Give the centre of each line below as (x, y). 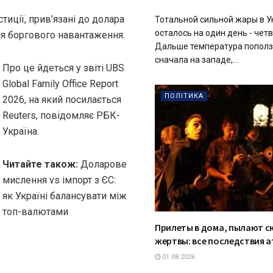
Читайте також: (41, 164)
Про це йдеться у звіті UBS (63, 68)
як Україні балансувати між (65, 196)
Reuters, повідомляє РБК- (61, 115)
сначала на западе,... (197, 60)
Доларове (104, 164)
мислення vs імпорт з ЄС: (59, 180)
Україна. (21, 131)
